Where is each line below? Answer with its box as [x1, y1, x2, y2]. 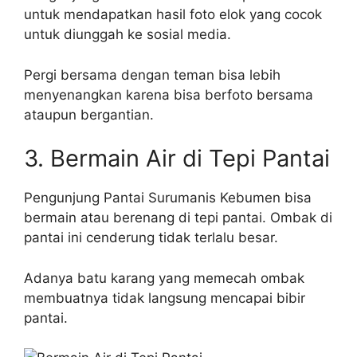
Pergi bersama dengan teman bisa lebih [24, 66, 280, 83]
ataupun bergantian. [24, 106, 154, 123]
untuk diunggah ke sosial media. [24, 26, 231, 42]
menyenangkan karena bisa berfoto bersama [24, 86, 313, 103]
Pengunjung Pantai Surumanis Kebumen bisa [24, 190, 312, 206]
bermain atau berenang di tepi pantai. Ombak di [24, 210, 332, 226]
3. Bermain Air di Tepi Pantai [24, 144, 330, 172]
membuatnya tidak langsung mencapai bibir [24, 289, 305, 306]
